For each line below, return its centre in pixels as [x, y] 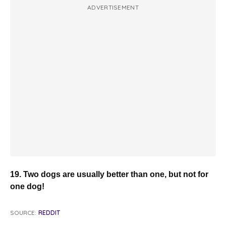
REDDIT [49, 212]
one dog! [27, 186]
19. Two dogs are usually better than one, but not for [109, 174]
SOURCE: [23, 212]
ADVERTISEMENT [113, 7]
